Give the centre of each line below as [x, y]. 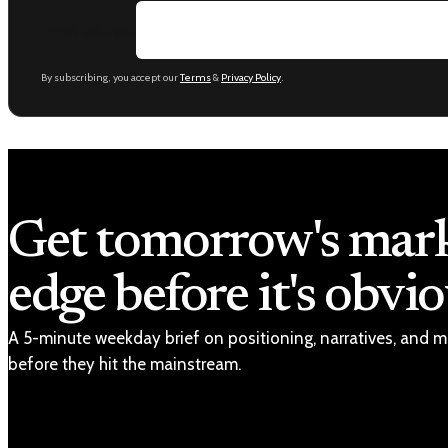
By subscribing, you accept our [110, 78]
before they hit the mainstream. [124, 364]
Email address [88, 30]
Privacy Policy [251, 78]
